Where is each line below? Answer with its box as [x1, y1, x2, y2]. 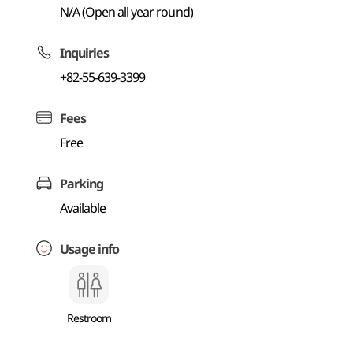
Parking [59, 175, 103, 192]
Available [59, 199, 106, 217]
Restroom [66, 310, 111, 325]
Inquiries [59, 44, 110, 61]
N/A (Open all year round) [59, 3, 193, 20]
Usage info [59, 240, 120, 258]
